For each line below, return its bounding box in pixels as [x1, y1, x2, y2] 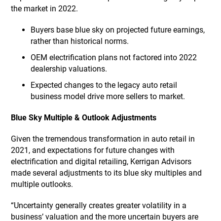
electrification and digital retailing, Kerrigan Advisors [11, 157, 192, 166]
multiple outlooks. [11, 180, 74, 189]
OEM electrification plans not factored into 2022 [31, 53, 197, 62]
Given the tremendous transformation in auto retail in [11, 134, 195, 144]
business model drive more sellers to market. [31, 92, 185, 101]
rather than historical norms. [31, 37, 129, 46]
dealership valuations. [31, 64, 108, 74]
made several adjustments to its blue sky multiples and [11, 168, 202, 178]
